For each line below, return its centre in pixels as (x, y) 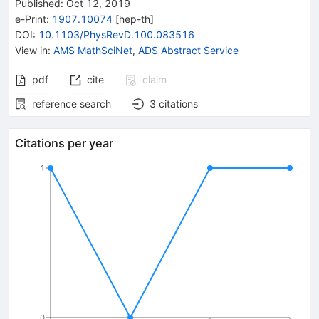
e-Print (31, 19)
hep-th (135, 19)
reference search (72, 103)
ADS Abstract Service (188, 50)
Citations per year (64, 143)
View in (31, 50)
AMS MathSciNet (93, 50)
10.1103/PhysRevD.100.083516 (116, 34)
